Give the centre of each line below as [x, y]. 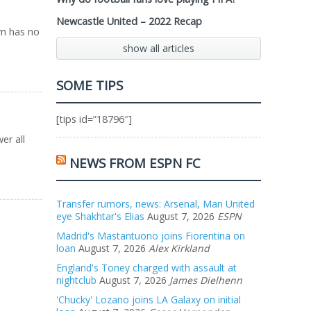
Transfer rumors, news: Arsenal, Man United [155, 204]
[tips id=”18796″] [94, 119]
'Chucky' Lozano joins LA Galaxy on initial [149, 300]
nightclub [76, 280]
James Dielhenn [206, 280]
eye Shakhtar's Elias [100, 216]
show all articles [159, 48]
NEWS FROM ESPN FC [135, 163]
